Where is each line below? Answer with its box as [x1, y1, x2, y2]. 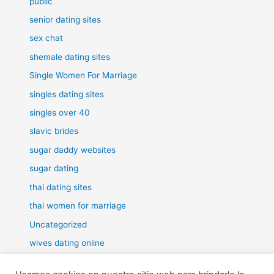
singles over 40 [29, 108, 91, 118]
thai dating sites [29, 182, 92, 192]
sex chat [29, 33, 64, 43]
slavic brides [29, 126, 79, 136]
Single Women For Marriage [29, 70, 138, 81]
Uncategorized [29, 219, 87, 229]
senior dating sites [29, 15, 102, 25]
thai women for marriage [29, 201, 127, 211]
